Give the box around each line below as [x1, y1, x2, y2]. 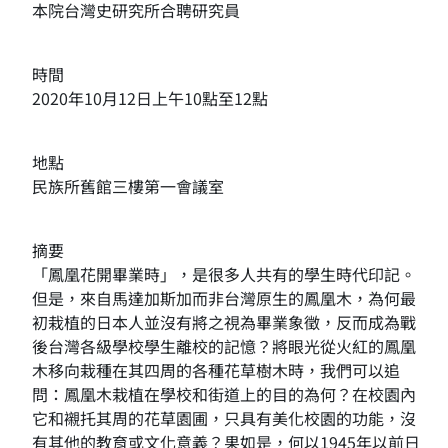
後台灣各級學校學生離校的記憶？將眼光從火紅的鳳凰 [32, 334, 416, 358]
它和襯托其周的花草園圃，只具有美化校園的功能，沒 [32, 406, 416, 430]
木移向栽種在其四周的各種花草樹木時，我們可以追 [32, 358, 400, 382]
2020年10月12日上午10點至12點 [32, 86, 268, 110]
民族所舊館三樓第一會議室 [32, 174, 224, 198]
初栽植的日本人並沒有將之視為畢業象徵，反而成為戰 [32, 310, 416, 334]
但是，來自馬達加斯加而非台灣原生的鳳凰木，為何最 [32, 286, 416, 310]
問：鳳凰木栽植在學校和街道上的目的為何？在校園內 [32, 382, 416, 406]
